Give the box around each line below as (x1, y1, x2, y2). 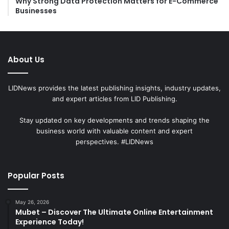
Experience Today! (15, 217, 84, 227)
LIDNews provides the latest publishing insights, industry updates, (8, 84, 221, 93)
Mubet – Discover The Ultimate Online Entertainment (15, 207, 213, 218)
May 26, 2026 (15, 199, 49, 205)
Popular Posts (8, 170, 64, 181)
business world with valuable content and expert (36, 127, 193, 135)
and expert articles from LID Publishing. (52, 95, 177, 103)
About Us (8, 54, 44, 65)
